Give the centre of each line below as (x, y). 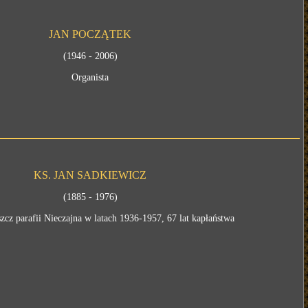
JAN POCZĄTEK (90, 34)
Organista (90, 77)
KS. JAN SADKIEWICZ (90, 175)
